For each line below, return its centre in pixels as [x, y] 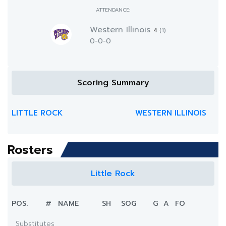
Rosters [30, 150]
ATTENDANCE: [113, 10]
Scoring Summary [113, 83]
